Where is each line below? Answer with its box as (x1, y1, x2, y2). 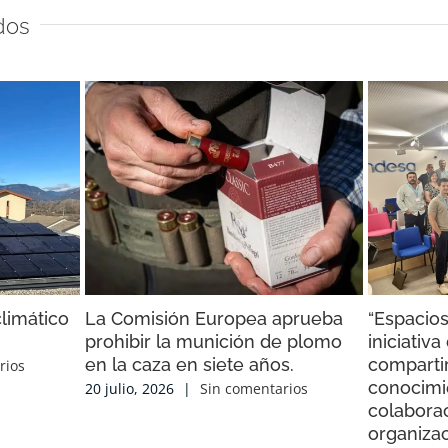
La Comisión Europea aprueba (84, 307, 343, 329)
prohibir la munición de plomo (84, 330, 342, 352)
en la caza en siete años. (84, 353, 294, 375)
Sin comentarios (199, 379, 308, 399)
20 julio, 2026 (84, 379, 174, 399)
